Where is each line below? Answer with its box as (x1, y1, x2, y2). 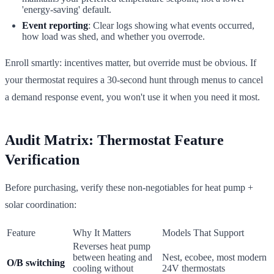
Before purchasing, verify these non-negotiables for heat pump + (5, 182, 253, 193)
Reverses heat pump (73, 240, 150, 251)
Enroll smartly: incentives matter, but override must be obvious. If (5, 57, 256, 68)
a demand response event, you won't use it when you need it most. (5, 91, 260, 102)
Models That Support (162, 227, 244, 238)
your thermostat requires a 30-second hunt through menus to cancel (5, 74, 263, 85)
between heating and (73, 251, 152, 262)
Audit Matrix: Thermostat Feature (5, 131, 224, 148)
